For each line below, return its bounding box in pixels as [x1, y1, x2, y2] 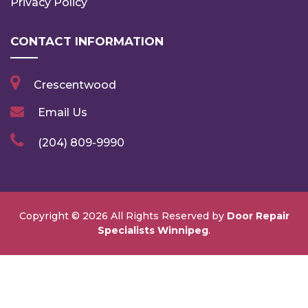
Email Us [38, 105, 87, 119]
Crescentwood [34, 78, 116, 91]
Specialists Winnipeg [98, 223, 208, 236]
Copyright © [19, 209, 82, 222]
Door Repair [226, 209, 289, 222]
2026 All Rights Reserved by [82, 209, 227, 222]
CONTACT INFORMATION [10, 34, 164, 48]
